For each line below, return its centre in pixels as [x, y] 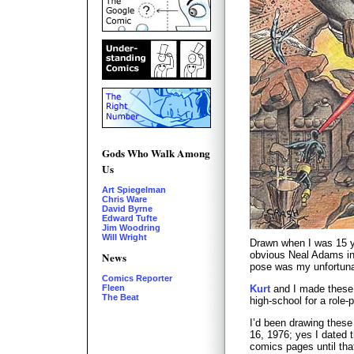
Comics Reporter [137, 278]
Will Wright [124, 237]
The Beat [121, 297]
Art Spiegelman [134, 190]
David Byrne [127, 209]
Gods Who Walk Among [156, 153]
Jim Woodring [131, 228]
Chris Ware [124, 199]
